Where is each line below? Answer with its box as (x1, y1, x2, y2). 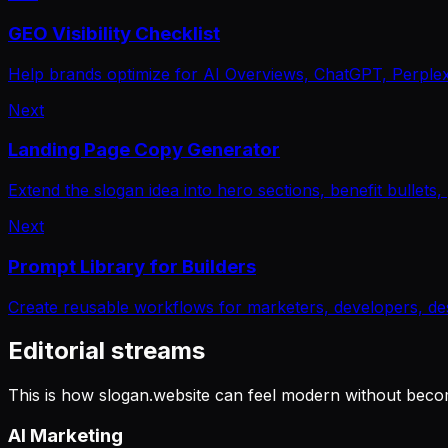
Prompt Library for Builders (8, 254, 256, 278)
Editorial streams (8, 336, 205, 366)
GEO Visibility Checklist (8, 21, 220, 45)
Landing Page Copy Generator (8, 138, 280, 162)
